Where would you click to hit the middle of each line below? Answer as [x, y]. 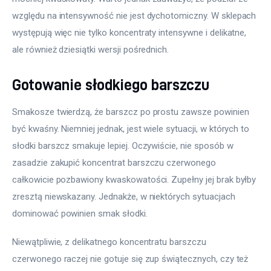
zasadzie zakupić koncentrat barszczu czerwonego [115, 162]
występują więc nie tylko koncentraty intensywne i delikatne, [131, 33]
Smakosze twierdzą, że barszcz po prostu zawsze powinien [132, 112]
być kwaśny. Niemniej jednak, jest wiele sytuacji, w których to [132, 129]
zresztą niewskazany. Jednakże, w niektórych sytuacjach [125, 196]
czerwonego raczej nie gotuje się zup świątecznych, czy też [132, 259]
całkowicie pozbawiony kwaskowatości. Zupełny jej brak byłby [135, 179]
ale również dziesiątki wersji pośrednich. [91, 50]
